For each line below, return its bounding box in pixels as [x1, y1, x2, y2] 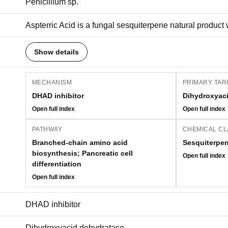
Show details [34, 48, 79, 56]
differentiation [32, 160, 81, 168]
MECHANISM [32, 79, 72, 86]
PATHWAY [32, 126, 63, 133]
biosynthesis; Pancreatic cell [32, 149, 133, 157]
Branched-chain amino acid [32, 138, 128, 147]
